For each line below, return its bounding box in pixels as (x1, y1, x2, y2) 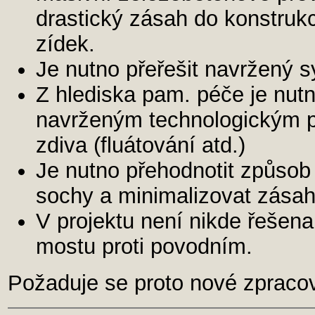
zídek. (36, 32, 95, 56)
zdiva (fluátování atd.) (36, 133, 245, 157)
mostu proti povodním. (36, 234, 252, 259)
